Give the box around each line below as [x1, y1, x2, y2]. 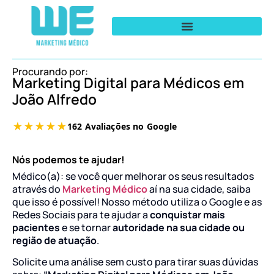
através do [12, 182, 61, 196]
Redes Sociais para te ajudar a [12, 207, 150, 221]
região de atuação [12, 233, 97, 247]
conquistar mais [150, 207, 225, 221]
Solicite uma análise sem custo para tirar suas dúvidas [12, 255, 258, 269]
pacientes [12, 220, 60, 234]
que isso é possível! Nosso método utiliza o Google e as [12, 194, 262, 209]
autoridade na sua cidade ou [111, 220, 245, 234]
